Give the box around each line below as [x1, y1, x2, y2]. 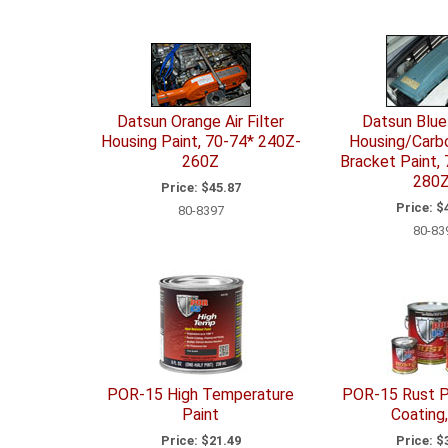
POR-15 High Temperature [107, 385, 295, 405]
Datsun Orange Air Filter [117, 112, 285, 132]
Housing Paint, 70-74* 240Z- [100, 132, 301, 152]
